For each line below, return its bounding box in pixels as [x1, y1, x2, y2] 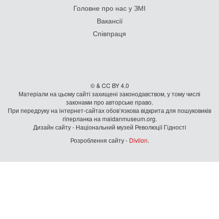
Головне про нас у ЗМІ [73, 3, 146, 13]
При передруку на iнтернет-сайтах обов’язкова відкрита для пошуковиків [8, 106, 211, 115]
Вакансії [96, 16, 123, 26]
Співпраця [93, 28, 126, 39]
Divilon [129, 136, 148, 145]
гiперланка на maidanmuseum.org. [62, 114, 157, 123]
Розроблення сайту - [70, 136, 129, 145]
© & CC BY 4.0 [90, 81, 129, 90]
